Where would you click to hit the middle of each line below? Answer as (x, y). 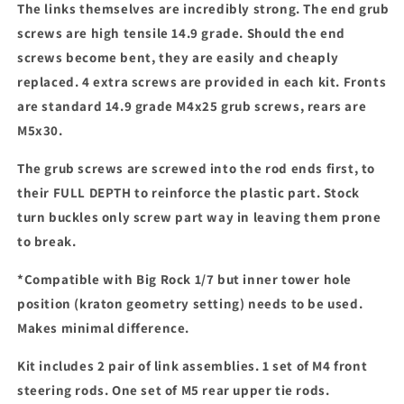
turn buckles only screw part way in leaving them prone (199, 217)
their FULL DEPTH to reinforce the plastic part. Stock (188, 193)
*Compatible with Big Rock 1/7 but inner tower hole (185, 280)
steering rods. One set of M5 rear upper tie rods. (174, 390)
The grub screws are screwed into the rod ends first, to (197, 169)
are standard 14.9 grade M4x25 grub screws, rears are (192, 106)
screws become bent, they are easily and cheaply (178, 58)
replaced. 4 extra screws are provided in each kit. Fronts (202, 82)
